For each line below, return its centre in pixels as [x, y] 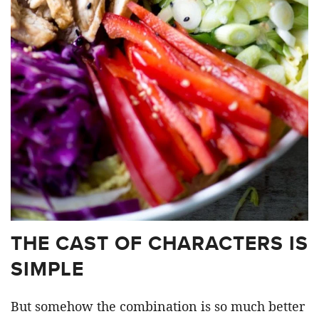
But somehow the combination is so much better [158, 306]
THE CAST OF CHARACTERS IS [159, 243]
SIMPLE [47, 269]
